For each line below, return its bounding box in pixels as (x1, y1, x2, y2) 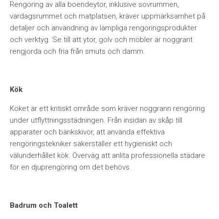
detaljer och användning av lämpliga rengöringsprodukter (10, 23, 197, 32)
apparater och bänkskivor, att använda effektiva (10, 128, 165, 136)
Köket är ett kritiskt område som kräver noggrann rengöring (10, 104, 205, 113)
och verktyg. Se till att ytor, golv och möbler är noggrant (10, 35, 193, 44)
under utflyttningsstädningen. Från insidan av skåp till (10, 116, 182, 125)
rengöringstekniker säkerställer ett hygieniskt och (10, 139, 172, 148)
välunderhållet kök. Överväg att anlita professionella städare (10, 151, 205, 160)
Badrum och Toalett (10, 201, 78, 210)
